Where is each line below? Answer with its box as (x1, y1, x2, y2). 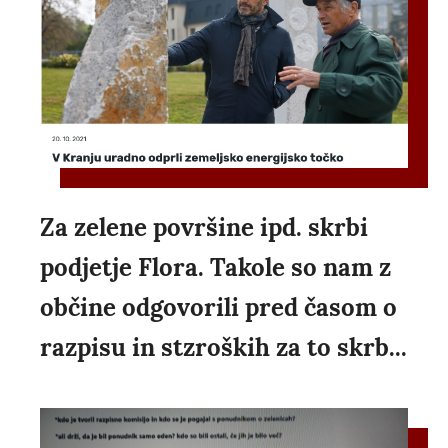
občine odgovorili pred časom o (40, 292, 397, 324)
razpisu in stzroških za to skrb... (40, 332, 407, 364)
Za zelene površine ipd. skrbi (40, 212, 368, 244)
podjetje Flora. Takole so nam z (40, 252, 391, 284)
